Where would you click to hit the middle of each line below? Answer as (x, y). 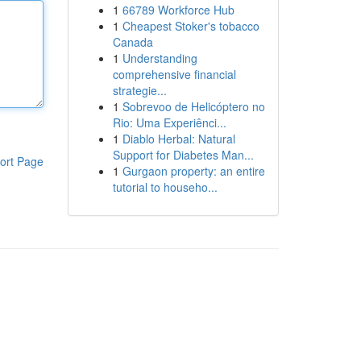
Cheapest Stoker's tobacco (191, 26)
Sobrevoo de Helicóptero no (193, 106)
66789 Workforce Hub (178, 10)
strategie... (139, 90)
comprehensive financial (174, 74)
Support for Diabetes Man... (183, 155)
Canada (133, 42)
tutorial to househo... (165, 187)
